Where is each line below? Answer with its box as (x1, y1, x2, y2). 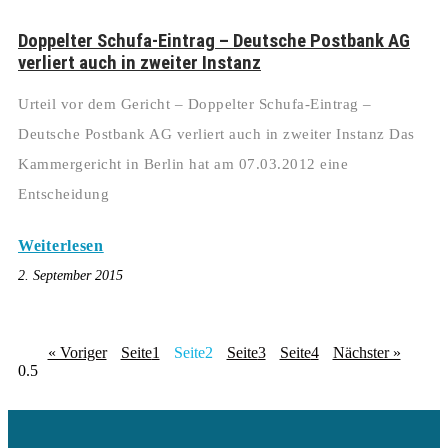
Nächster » (332, 344, 401, 362)
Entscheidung (18, 186, 109, 203)
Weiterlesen (18, 237, 104, 255)
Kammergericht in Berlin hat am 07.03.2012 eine (18, 156, 348, 173)
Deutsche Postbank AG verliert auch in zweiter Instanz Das (18, 126, 415, 143)
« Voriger (47, 344, 107, 362)
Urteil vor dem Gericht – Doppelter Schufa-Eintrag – (18, 96, 372, 113)
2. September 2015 (18, 268, 123, 284)
